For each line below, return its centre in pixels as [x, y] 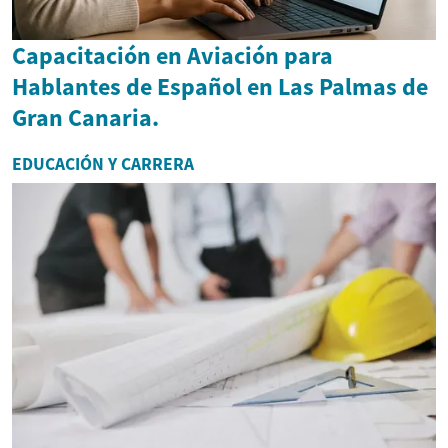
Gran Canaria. [85, 117]
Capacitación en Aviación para [172, 55]
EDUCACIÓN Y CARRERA [103, 163]
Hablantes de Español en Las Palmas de [220, 86]
